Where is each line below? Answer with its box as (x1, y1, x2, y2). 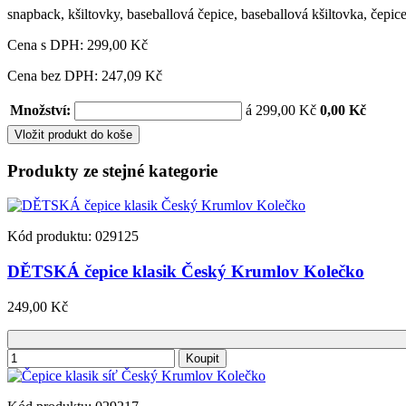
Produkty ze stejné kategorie (7, 160, 217, 180)
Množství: (10, 101, 71, 118)
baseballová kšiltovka (241, 5, 363, 22)
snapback (7, 5, 61, 22)
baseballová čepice (127, 5, 234, 22)
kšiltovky (68, 5, 120, 22)
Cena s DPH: (7, 36, 87, 53)
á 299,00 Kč (246, 101, 316, 118)
